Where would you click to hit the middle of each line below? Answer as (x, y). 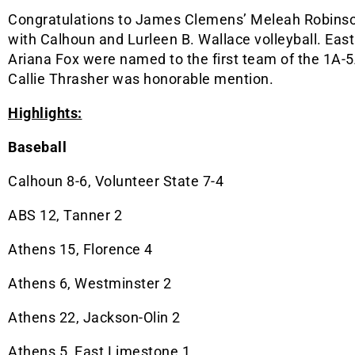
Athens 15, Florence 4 (80, 250)
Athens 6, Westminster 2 (90, 284)
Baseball (37, 147)
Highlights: (45, 113)
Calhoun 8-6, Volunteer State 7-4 (116, 181)
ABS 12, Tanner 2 (65, 216)
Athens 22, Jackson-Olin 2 (94, 318)
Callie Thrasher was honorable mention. (141, 79)
